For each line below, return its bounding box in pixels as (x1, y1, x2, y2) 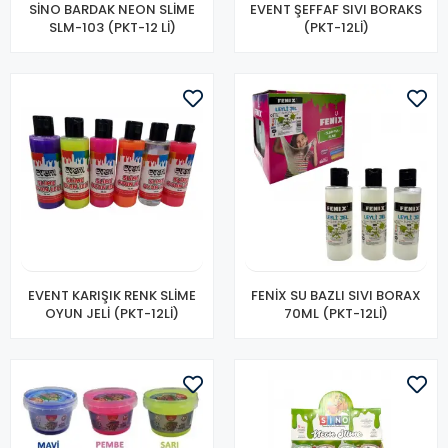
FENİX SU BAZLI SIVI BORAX (251, 286, 421, 305)
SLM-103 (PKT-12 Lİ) (48, 18, 176, 37)
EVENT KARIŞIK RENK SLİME (28, 286, 196, 305)
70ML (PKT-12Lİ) (284, 304, 388, 323)
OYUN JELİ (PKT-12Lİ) (45, 304, 179, 323)
